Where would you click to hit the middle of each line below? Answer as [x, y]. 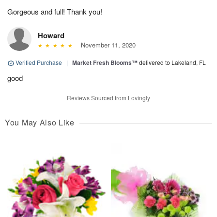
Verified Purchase [39, 62]
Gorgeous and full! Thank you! [55, 12]
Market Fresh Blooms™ [105, 63]
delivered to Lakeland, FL [172, 62]
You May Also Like [40, 123]
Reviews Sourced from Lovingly [108, 98]
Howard [51, 36]
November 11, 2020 [106, 45]
